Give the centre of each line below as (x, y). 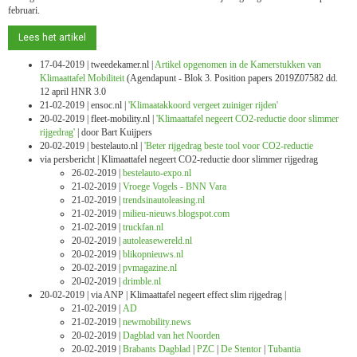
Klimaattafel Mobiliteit (82, 78)
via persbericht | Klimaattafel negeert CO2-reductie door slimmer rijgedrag (179, 159)
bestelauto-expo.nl (157, 173)
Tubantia (284, 349)
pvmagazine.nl (150, 268)
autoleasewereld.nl (157, 241)
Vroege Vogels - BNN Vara (175, 186)
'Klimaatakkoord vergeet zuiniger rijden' (203, 105)
